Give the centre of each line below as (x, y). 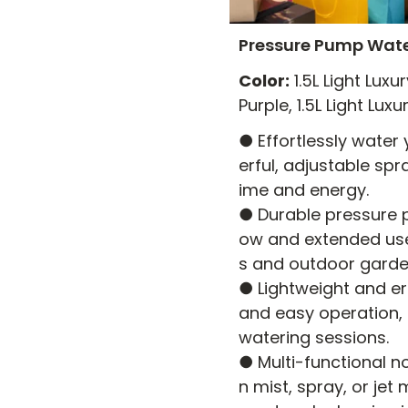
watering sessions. (314, 337)
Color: (264, 81)
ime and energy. (304, 190)
